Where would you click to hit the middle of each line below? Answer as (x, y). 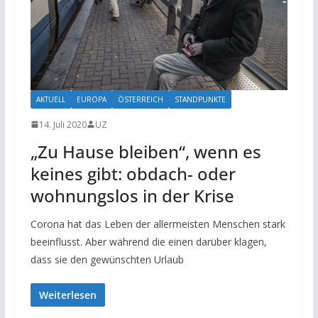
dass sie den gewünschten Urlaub (107, 259)
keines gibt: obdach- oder (133, 173)
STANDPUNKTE (200, 99)
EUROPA (91, 99)
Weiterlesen (67, 295)
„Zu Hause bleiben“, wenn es (146, 151)
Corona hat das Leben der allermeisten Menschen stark (158, 224)
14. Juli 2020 (62, 124)
